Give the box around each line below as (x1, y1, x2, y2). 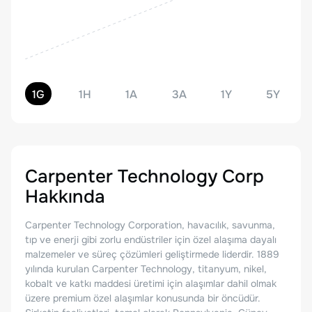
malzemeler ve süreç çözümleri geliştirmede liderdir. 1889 (25, 248, 279, 260)
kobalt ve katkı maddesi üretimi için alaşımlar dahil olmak (25, 277, 276, 290)
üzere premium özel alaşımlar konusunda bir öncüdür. (25, 292, 260, 304)
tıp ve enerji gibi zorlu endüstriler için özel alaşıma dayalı (25, 233, 276, 246)
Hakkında (25, 185, 105, 208)
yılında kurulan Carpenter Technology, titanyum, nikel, (25, 263, 267, 275)
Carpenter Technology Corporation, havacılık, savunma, (25, 219, 275, 231)
